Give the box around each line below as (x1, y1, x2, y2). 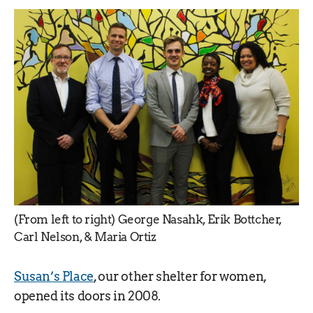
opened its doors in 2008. (14, 289, 161, 304)
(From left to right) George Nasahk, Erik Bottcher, (14, 212, 282, 227)
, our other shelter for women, (93, 269, 266, 284)
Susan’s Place (14, 269, 94, 284)
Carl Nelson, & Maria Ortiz (14, 230, 156, 245)
